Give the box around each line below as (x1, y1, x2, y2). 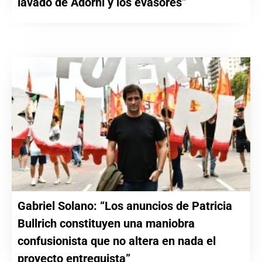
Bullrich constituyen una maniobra (18, 216, 195, 230)
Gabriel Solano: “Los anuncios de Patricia (18, 198, 232, 213)
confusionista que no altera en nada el (18, 233, 216, 248)
